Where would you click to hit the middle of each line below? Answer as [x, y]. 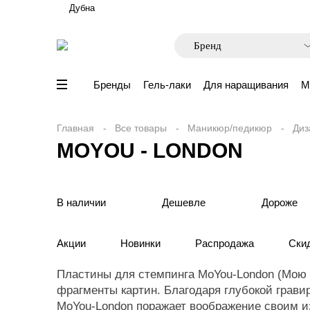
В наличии [81, 202]
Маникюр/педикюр [230, 128]
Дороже [280, 202]
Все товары [141, 128]
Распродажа [225, 243]
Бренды [112, 85]
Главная [75, 128]
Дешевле [184, 202]
